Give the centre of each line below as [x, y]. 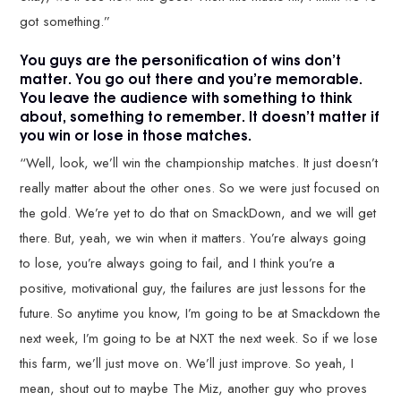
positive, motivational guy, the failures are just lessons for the [193, 289]
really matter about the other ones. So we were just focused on [200, 188]
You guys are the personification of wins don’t [181, 59]
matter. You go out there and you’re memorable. [192, 77]
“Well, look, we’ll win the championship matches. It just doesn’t [199, 163]
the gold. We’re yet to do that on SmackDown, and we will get [198, 213]
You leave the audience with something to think [187, 96]
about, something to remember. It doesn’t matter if [200, 115]
